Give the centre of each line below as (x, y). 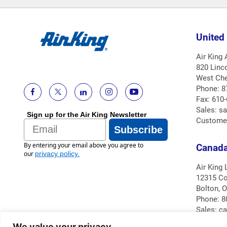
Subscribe (138, 129)
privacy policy (56, 153)
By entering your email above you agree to (84, 145)
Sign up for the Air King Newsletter (87, 114)
